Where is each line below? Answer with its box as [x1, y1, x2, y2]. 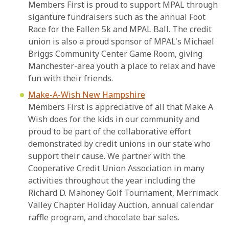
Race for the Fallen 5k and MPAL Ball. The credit [28, 24, 212, 35]
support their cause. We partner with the [28, 150, 186, 162]
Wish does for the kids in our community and [28, 113, 199, 125]
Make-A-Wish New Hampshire [28, 89, 145, 101]
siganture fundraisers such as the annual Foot [28, 11, 205, 23]
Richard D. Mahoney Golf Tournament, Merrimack [28, 187, 218, 199]
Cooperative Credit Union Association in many [28, 163, 204, 174]
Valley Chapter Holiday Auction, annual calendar [28, 199, 214, 211]
